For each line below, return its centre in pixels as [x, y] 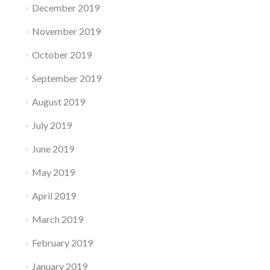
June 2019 [53, 149]
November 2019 [66, 31]
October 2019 [61, 55]
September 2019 [66, 78]
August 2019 [58, 102]
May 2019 [53, 172]
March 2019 [57, 219]
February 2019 [62, 243]
